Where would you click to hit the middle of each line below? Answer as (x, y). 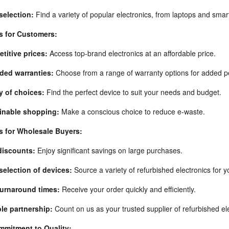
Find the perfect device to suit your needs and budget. (133, 92)
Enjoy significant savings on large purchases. (109, 150)
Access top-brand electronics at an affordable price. (131, 53)
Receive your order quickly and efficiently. (128, 189)
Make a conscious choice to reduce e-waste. (132, 111)
